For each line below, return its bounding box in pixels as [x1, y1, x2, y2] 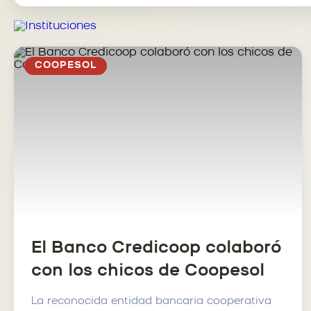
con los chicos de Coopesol [31, 263, 264, 280]
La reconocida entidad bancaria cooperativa [31, 296, 271, 307]
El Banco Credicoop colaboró [31, 240, 282, 257]
